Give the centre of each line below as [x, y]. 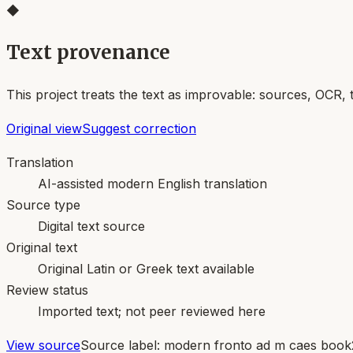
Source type [43, 204]
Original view [44, 128]
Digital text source [91, 226]
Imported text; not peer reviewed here [152, 311]
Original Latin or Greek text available [146, 268]
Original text [42, 247]
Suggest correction [139, 128]
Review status [47, 290]
